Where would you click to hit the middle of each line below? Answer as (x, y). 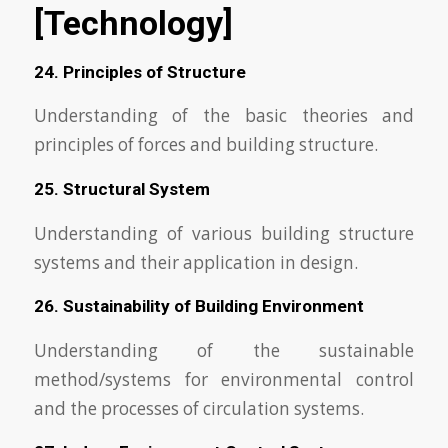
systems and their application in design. (195, 262)
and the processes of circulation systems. (198, 408)
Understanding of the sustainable (224, 350)
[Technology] (137, 22)
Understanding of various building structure (224, 233)
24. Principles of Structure (139, 71)
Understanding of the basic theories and (224, 116)
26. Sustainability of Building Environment (198, 306)
